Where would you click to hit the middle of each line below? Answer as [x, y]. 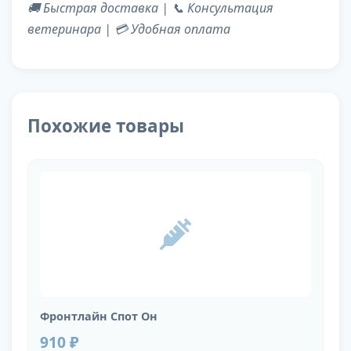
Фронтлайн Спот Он [99, 317]
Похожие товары [106, 126]
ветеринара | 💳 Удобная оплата [129, 29]
